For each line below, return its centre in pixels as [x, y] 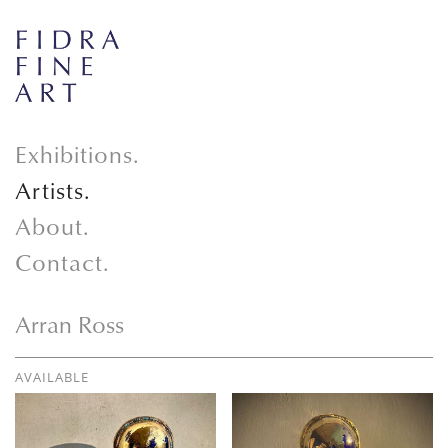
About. [52, 226]
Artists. [53, 190]
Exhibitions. [77, 154]
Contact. [62, 262]
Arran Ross [69, 324]
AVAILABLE [52, 377]
